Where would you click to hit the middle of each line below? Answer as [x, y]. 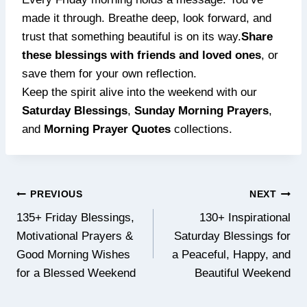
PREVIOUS [57, 194]
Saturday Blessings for [232, 236]
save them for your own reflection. [109, 74]
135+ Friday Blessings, [75, 218]
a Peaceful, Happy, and [231, 255]
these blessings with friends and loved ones [142, 56]
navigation [47, 211]
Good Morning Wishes [73, 255]
